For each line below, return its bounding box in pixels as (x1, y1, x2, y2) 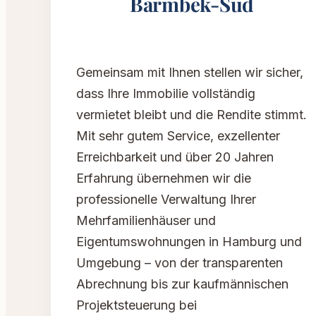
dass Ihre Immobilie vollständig (76, 86, 255, 102)
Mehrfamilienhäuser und (76, 213, 216, 229)
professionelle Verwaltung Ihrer (76, 192, 256, 207)
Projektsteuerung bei (76, 298, 197, 313)
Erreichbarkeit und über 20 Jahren (76, 150, 274, 165)
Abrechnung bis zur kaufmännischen (76, 276, 288, 292)
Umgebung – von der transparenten (76, 255, 283, 271)
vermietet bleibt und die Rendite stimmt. (76, 107, 307, 123)
